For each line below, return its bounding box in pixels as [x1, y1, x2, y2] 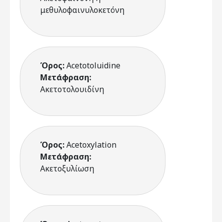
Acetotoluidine [66, 60, 120, 71]
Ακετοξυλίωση [40, 163, 94, 174]
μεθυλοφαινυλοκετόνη [40, 4, 124, 15]
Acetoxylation [66, 139, 116, 150]
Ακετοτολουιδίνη [40, 84, 104, 95]
